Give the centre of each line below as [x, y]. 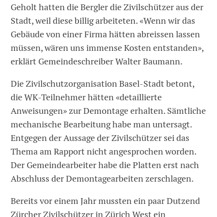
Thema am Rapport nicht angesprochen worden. [104, 151]
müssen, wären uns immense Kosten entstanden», [107, 47]
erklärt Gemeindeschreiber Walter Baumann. [97, 61]
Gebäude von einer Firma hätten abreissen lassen [106, 34]
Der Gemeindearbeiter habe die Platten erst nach [105, 165]
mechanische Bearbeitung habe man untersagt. [101, 124]
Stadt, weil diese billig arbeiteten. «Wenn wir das [103, 20]
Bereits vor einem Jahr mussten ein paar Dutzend [106, 201]
